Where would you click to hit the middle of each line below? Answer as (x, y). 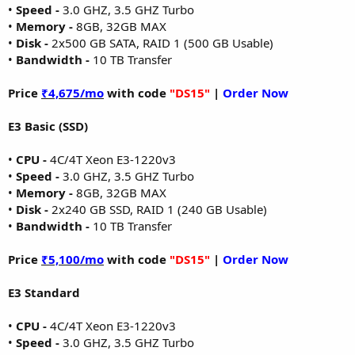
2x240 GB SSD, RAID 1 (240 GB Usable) (158, 209)
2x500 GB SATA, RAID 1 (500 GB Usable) (161, 42)
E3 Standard (44, 292)
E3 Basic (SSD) (48, 126)
